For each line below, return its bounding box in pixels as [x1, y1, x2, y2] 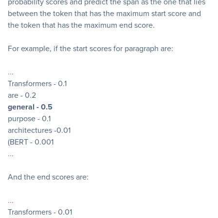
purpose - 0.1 [8, 113, 51, 125]
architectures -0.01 [8, 125, 71, 136]
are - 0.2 [8, 90, 36, 101]
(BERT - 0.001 [8, 136, 54, 148]
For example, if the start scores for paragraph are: [8, 43, 173, 54]
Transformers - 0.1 [8, 78, 67, 90]
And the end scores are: [8, 171, 89, 183]
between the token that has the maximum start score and [8, 8, 201, 19]
